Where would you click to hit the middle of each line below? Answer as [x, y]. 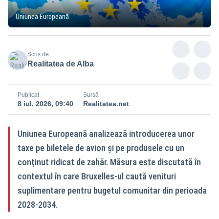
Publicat [28, 95]
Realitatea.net [106, 103]
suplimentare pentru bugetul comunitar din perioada [112, 190]
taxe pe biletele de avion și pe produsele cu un [101, 148]
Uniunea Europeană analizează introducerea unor [106, 133]
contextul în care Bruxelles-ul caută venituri [97, 176]
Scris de [38, 54]
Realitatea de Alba [61, 64]
